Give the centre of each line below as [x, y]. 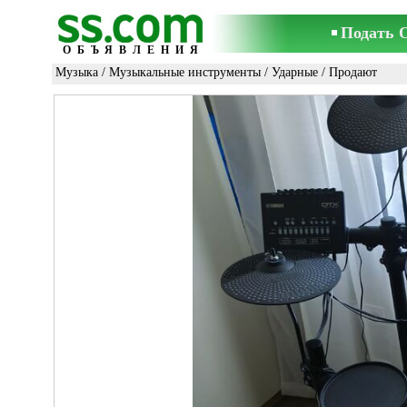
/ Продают [347, 72]
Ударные [295, 72]
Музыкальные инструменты [185, 72]
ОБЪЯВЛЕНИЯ [134, 50]
